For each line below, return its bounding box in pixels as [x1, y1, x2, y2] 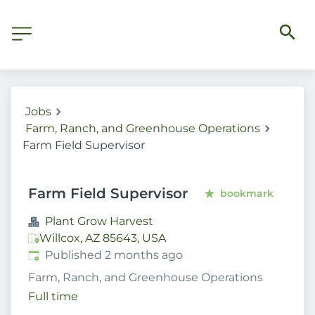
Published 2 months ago [45, 248, 183, 262]
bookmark [220, 186, 274, 200]
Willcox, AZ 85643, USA [39, 231, 166, 245]
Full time [28, 290, 78, 304]
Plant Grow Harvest [45, 214, 153, 228]
